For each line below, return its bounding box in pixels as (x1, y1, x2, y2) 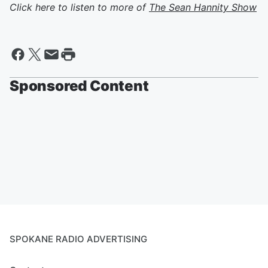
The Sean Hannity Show (149, 1, 257, 13)
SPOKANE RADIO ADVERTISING (10, 233, 147, 245)
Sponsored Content (10, 77, 149, 95)
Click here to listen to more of (10, 1, 149, 13)
